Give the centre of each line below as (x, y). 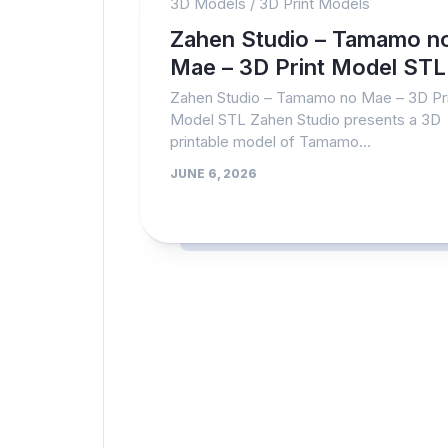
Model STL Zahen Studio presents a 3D (305, 119)
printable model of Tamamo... (270, 141)
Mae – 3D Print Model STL (308, 67)
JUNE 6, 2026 (213, 173)
